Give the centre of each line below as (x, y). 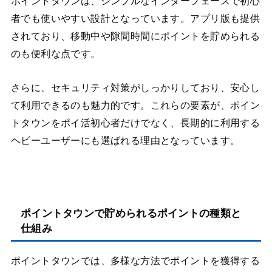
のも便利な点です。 (56, 54)
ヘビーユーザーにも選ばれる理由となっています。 (125, 140)
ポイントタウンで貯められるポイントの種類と (131, 213)
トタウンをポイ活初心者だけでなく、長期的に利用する (135, 123)
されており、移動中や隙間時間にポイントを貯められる (135, 36)
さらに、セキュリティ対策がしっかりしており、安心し (135, 87)
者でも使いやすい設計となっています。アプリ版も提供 (135, 19)
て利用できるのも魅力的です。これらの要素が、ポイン (135, 105)
